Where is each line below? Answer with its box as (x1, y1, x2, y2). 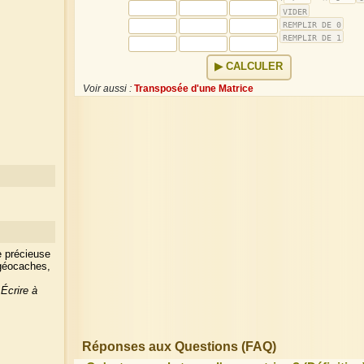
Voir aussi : (83, 83, 132, 95)
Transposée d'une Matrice (134, 83, 254, 95)
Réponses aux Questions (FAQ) (82, 339, 276, 353)
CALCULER (226, 61, 284, 73)
